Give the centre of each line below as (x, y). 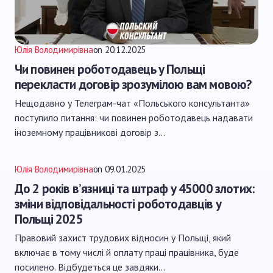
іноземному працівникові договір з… (90, 132)
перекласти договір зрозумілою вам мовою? (133, 84)
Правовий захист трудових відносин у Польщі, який (123, 238)
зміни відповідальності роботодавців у (118, 204)
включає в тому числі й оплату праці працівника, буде (127, 252)
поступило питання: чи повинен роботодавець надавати (134, 118)
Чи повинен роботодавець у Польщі (110, 69)
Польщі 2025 (49, 219)
